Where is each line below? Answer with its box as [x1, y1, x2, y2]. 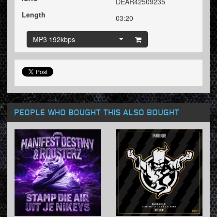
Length [22, 10, 46, 20]
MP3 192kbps [33, 34, 75, 45]
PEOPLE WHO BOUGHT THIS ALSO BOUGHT [15, 107, 180, 118]
